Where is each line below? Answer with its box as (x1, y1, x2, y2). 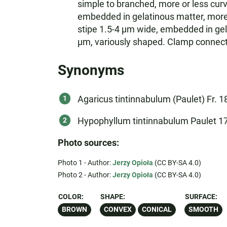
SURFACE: (184, 193, 217, 201)
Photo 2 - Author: (57, 171, 112, 179)
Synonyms (57, 62, 124, 79)
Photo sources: (57, 137, 119, 148)
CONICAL (141, 205, 172, 214)
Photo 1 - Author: (57, 159, 112, 167)
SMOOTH (188, 205, 218, 214)
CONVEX (103, 205, 132, 214)
